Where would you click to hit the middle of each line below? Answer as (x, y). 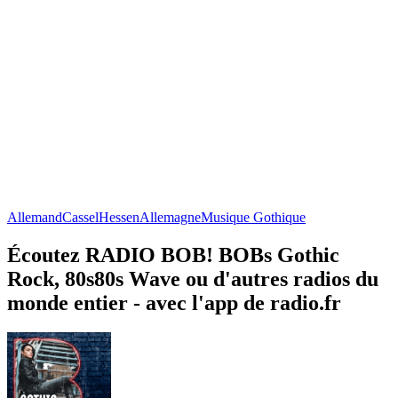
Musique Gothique (253, 217)
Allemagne (170, 217)
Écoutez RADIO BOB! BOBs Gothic (173, 255)
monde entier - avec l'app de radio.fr (174, 302)
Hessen (119, 217)
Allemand (35, 217)
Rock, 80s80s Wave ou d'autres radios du (193, 279)
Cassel (80, 217)
